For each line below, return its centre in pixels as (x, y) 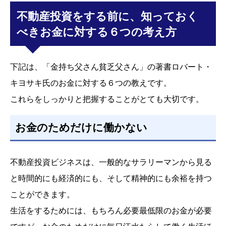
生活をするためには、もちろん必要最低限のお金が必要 (111, 210)
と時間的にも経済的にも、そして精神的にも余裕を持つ (111, 178)
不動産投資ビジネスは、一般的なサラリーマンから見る (111, 162)
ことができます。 (42, 194)
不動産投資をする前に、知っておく (108, 16)
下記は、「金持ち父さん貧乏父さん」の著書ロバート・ (111, 66)
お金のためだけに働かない (81, 127)
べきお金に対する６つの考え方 (97, 32)
